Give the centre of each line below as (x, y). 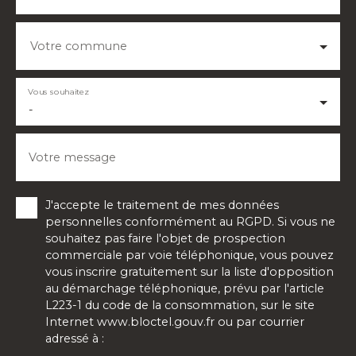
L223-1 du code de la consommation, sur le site (180, 306)
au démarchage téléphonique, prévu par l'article (185, 289)
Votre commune (79, 46)
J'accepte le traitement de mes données (162, 205)
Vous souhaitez (58, 91)
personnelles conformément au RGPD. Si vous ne (190, 222)
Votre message (72, 158)
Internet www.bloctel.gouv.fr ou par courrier (175, 322)
